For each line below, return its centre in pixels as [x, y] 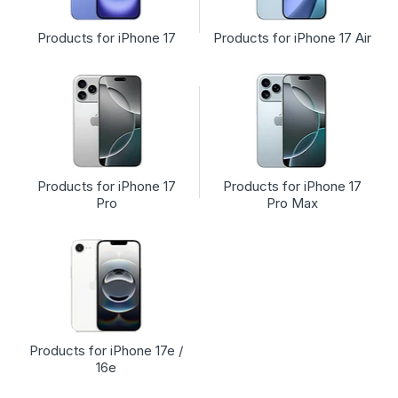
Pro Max [292, 203]
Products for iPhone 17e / [106, 351]
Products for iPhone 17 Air [292, 38]
